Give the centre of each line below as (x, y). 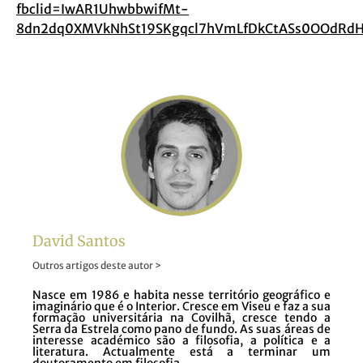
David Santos (79, 241)
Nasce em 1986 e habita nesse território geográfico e (181, 295)
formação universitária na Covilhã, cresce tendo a (181, 318)
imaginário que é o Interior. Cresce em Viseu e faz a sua (181, 306)
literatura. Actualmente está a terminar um (181, 352)
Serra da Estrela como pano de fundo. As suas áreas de (181, 329)
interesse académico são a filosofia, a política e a (181, 340)
